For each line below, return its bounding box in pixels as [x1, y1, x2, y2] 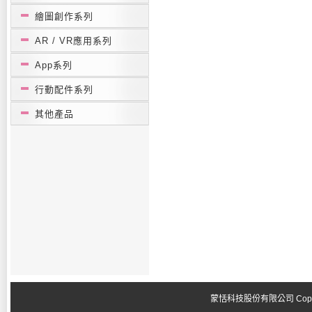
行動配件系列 [35, 84, 93, 95]
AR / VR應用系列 [35, 36, 112, 46]
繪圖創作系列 [35, 11, 93, 22]
